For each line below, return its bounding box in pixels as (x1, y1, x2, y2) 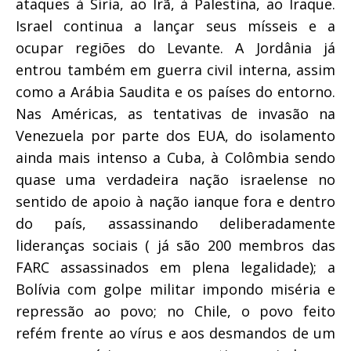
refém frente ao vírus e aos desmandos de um (16, 323, 335, 342)
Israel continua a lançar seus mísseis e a (16, 16, 335, 35)
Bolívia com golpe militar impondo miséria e (16, 279, 335, 299)
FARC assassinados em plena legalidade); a (16, 257, 335, 277)
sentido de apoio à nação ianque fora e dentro (16, 191, 335, 211)
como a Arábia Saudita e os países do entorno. (16, 81, 335, 101)
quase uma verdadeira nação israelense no (16, 169, 335, 189)
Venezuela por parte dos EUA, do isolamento (16, 125, 335, 145)
